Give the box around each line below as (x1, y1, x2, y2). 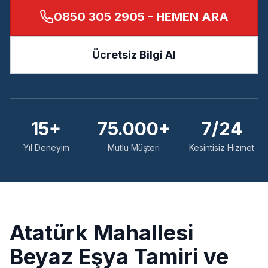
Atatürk (10, 220, 88, 246)
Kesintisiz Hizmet (189, 142, 255, 153)
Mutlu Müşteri (108, 142, 160, 153)
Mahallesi (88, 220, 193, 246)
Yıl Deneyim (23, 142, 69, 153)
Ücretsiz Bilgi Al (92, 48, 176, 61)
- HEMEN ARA (145, 10, 229, 24)
